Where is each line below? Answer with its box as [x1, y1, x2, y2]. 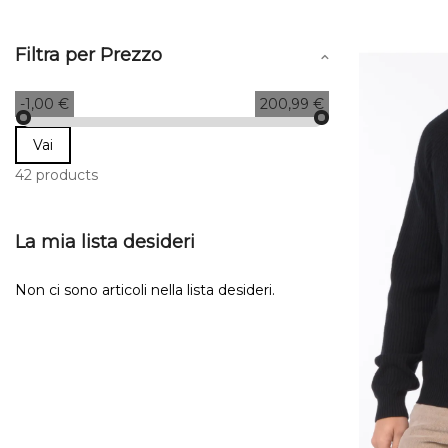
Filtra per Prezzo [15, 43, 162, 66]
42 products [15, 165, 98, 184]
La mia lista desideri [15, 230, 195, 253]
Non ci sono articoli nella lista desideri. [15, 280, 275, 299]
